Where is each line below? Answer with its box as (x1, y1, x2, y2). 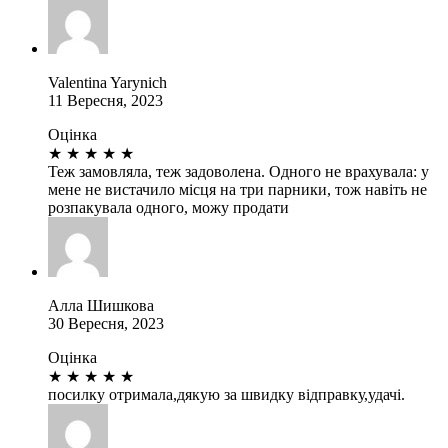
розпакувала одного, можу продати (48, 198, 289, 216)
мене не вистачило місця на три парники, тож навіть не (48, 180, 427, 198)
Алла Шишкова (48, 296, 154, 314)
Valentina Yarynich (48, 73, 167, 91)
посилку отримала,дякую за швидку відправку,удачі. (48, 385, 405, 403)
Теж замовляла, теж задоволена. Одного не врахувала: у (48, 162, 429, 180)
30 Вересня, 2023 (48, 314, 164, 332)
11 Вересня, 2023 (48, 91, 163, 109)
